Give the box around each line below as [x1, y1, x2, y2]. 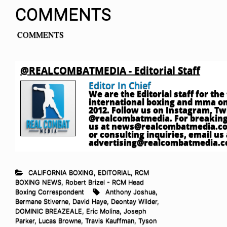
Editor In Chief [89, 79, 151, 91]
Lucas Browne [39, 216, 81, 224]
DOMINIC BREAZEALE [15, 207, 82, 215]
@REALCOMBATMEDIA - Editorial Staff [20, 63, 200, 77]
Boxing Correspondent [15, 187, 84, 196]
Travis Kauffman [85, 216, 134, 224]
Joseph [124, 207, 146, 215]
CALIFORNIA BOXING [28, 168, 94, 176]
